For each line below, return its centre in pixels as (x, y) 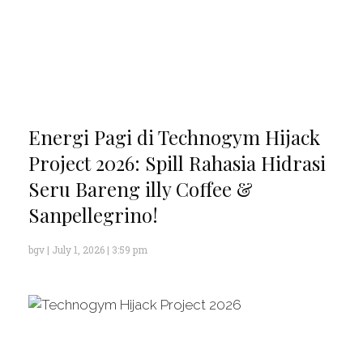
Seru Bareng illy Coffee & (141, 189)
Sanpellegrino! (93, 215)
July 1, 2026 (78, 250)
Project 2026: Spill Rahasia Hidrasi (177, 163)
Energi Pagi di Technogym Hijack (174, 137)
